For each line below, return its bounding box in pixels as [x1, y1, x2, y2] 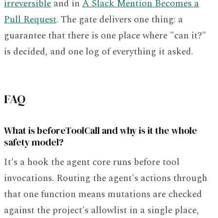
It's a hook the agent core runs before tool [4, 155, 180, 169]
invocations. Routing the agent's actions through [4, 171, 207, 185]
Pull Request [4, 13, 56, 27]
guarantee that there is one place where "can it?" [4, 29, 206, 43]
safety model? [4, 135, 64, 149]
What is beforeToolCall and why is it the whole [4, 124, 197, 137]
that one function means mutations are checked [4, 187, 202, 201]
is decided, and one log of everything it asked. [4, 45, 193, 59]
